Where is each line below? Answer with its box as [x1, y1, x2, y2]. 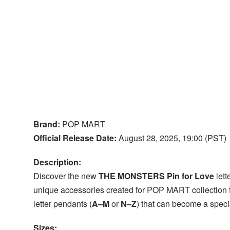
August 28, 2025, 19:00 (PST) [116, 132, 226, 144]
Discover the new [33, 170, 99, 182]
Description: [33, 156, 81, 168]
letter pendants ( [33, 198, 92, 210]
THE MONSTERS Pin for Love [98, 170, 214, 182]
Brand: [33, 118, 60, 130]
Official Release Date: [33, 132, 117, 144]
